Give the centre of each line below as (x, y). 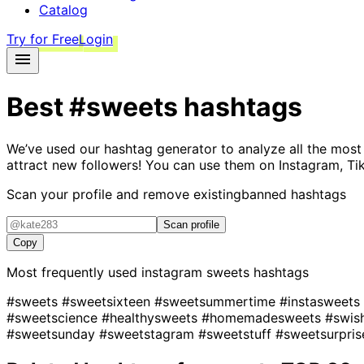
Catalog (63, 10)
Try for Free (43, 39)
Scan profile (191, 224)
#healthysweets (152, 317)
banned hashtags (294, 194)
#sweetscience (54, 317)
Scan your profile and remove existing (124, 194)
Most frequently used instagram (106, 272)
